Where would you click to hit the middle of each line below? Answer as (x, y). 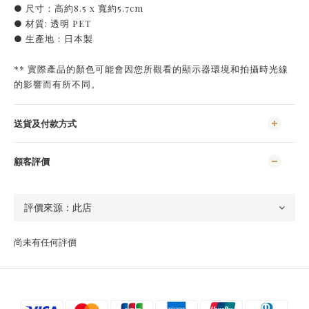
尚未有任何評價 (45, 241)
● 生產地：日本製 (53, 38)
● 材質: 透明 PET (52, 23)
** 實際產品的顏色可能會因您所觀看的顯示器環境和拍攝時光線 (151, 68)
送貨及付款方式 (45, 123)
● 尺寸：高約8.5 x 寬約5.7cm (79, 8)
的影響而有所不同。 (57, 83)
